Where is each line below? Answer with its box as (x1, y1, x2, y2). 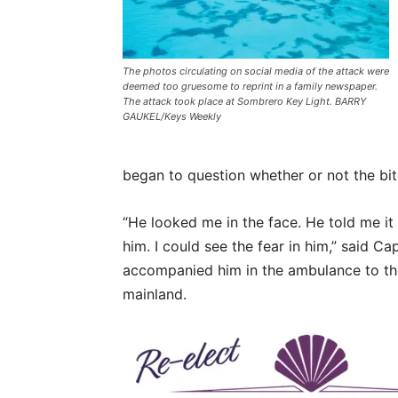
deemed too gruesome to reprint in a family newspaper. (123, 80, 378, 92)
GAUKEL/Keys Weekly (123, 110, 221, 123)
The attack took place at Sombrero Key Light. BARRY (123, 95, 366, 107)
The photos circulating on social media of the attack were (123, 65, 389, 77)
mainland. (123, 285, 187, 303)
